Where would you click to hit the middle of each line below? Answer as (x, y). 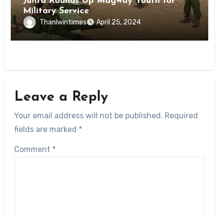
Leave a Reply (61, 97)
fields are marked (46, 130)
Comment (33, 150)
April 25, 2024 (119, 22)
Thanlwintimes (63, 22)
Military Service (56, 11)
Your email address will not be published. (88, 116)
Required (181, 116)
